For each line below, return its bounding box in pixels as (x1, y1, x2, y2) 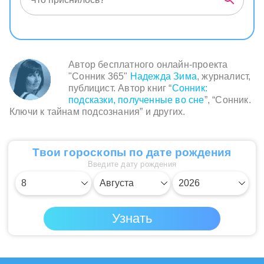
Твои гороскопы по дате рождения (32, 146, 232, 159)
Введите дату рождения (87, 160, 177, 169)
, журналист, (197, 71, 251, 82)
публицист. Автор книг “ (68, 83, 172, 94)
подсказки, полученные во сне (68, 95, 204, 105)
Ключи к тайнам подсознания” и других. (9, 107, 186, 117)
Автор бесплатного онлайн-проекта (68, 60, 228, 70)
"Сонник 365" (68, 71, 130, 82)
